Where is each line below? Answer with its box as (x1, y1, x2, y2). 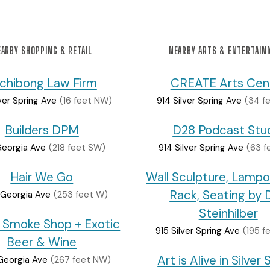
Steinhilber (198, 205, 258, 221)
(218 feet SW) (49, 141, 106, 154)
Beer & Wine (7, 234, 77, 250)
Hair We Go (10, 169, 74, 185)
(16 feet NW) (59, 94, 112, 107)
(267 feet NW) (50, 253, 111, 266)
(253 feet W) (53, 188, 108, 201)
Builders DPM (4, 122, 79, 138)
